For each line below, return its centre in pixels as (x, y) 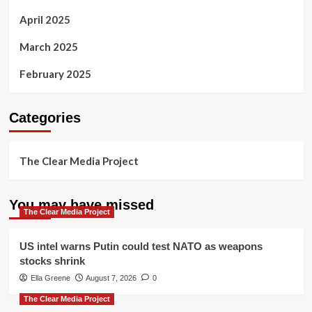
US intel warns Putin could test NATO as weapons (141, 247)
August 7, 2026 (111, 278)
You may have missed (81, 205)
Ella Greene (50, 278)
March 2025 (48, 47)
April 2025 (45, 20)
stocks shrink (52, 261)
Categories (45, 118)
